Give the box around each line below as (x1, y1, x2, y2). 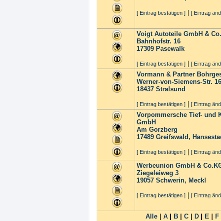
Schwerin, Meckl (156, 177, 206, 184)
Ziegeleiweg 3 (137, 169, 179, 177)
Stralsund (156, 85, 185, 93)
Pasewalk (156, 45, 184, 52)
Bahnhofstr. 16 (137, 37, 181, 45)
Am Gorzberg (137, 126, 178, 133)
